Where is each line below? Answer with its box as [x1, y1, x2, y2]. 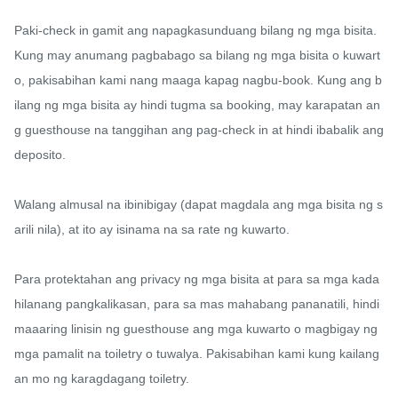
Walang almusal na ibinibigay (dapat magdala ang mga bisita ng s [14, 197, 383, 212]
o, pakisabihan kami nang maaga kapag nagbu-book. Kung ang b [14, 73, 382, 88]
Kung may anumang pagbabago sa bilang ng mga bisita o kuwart [14, 48, 380, 63]
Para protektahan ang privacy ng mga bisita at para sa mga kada [14, 272, 379, 287]
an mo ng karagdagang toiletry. [14, 371, 189, 386]
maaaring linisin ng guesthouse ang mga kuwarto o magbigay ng [14, 322, 378, 337]
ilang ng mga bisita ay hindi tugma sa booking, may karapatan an [14, 98, 380, 113]
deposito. [14, 147, 66, 163]
